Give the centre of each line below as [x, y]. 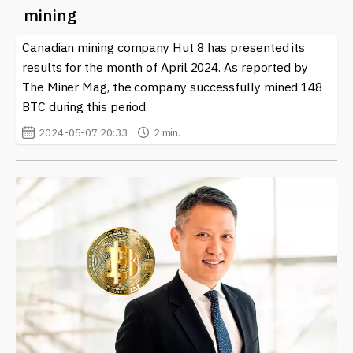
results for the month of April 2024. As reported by [165, 67]
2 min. [167, 132]
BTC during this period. [85, 106]
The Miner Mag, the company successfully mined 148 [173, 86]
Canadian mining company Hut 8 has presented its [164, 47]
